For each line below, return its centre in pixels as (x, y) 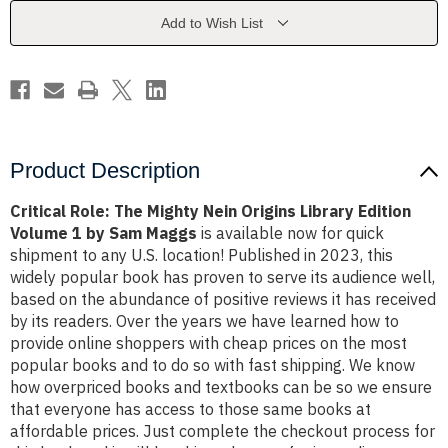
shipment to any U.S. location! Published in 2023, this (201, 255)
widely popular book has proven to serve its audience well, (222, 277)
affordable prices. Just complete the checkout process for (222, 431)
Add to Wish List (211, 23)
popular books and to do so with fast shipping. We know (212, 365)
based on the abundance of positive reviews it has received (223, 299)
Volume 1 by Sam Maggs (103, 233)
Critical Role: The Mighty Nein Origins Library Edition (210, 211)
